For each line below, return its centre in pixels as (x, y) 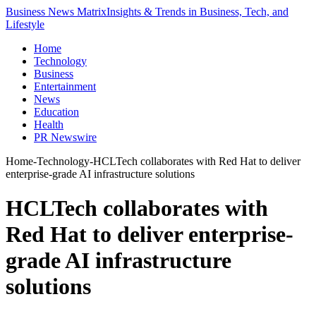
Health (49, 124)
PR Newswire (65, 137)
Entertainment (65, 86)
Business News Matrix (56, 12)
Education (56, 112)
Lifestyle (25, 24)
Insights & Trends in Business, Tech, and (197, 12)
